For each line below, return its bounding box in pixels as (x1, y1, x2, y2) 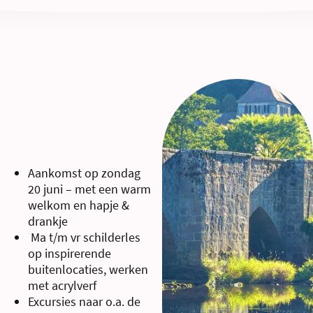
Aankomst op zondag (28, 165, 140, 182)
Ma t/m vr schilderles (28, 229, 140, 246)
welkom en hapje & (28, 197, 129, 214)
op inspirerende (28, 245, 111, 262)
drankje (28, 213, 68, 230)
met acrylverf (28, 277, 96, 294)
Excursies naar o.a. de (28, 293, 140, 310)
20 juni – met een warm (28, 181, 151, 198)
